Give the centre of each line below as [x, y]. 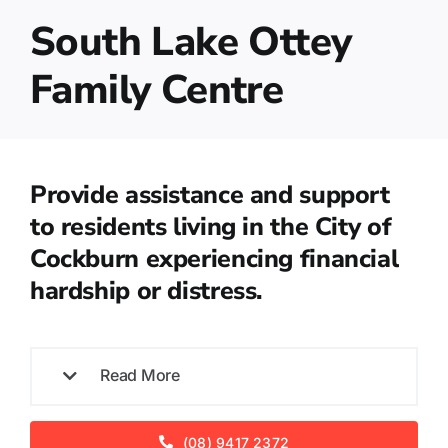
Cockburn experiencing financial [214, 258]
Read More [139, 374]
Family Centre [156, 89]
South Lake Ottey [190, 41]
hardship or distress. [146, 290]
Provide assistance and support [209, 194]
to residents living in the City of [210, 226]
